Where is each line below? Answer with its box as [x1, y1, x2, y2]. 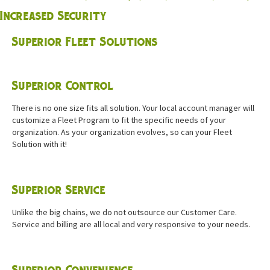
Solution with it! [12, 139, 67, 150]
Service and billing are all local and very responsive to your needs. [12, 219, 250, 230]
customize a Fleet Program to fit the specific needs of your [12, 115, 226, 126]
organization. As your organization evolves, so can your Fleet [12, 127, 232, 138]
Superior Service [12, 183, 105, 198]
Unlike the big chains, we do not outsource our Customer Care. [12, 207, 237, 218]
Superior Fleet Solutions [12, 34, 158, 50]
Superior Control [12, 78, 114, 94]
